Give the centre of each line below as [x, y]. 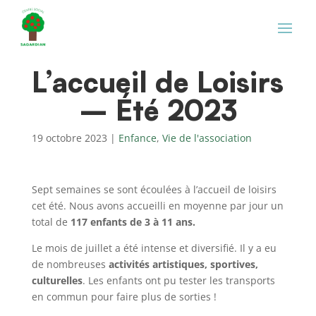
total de [51, 221]
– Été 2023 [158, 108]
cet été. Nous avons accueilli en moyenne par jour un [157, 205]
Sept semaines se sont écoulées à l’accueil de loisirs [154, 189]
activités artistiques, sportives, [183, 264]
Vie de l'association [207, 138]
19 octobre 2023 [69, 138]
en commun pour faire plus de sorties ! [124, 296]
